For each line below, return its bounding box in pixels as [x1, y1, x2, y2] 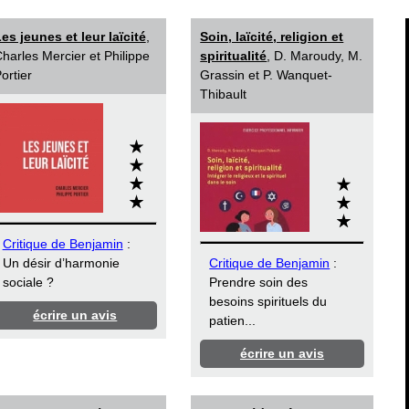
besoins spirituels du [209, 294, 328, 309]
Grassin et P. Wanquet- [200, 68, 333, 83]
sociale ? [2, 275, 54, 290]
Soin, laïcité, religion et [200, 29, 344, 45]
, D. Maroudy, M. [267, 48, 363, 64]
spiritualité [200, 48, 267, 64]
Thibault [200, 87, 247, 102]
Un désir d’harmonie [2, 256, 120, 271]
